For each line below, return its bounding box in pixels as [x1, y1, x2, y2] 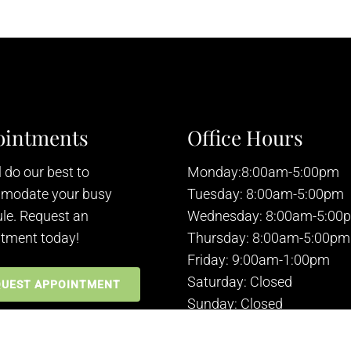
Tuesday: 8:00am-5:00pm [187, 185, 344, 202]
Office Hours [187, 123, 303, 151]
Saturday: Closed [187, 273, 292, 290]
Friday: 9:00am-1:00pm [187, 251, 330, 268]
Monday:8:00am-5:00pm [187, 163, 339, 180]
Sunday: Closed [187, 295, 283, 312]
